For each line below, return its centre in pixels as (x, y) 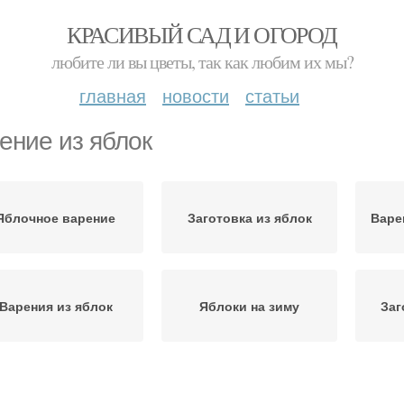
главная (113, 95)
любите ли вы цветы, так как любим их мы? (202, 62)
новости (196, 95)
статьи (272, 95)
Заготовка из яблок (249, 217)
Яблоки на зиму (249, 306)
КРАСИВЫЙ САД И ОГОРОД (202, 34)
